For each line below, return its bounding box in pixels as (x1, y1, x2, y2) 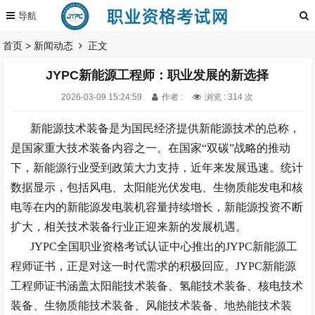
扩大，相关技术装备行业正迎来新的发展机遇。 (11, 221, 247, 233)
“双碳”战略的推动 (202, 142, 291, 154)
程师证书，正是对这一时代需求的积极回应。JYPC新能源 (11, 260, 297, 272)
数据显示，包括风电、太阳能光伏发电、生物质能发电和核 (11, 181, 304, 193)
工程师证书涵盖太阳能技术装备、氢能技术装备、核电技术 (11, 280, 304, 292)
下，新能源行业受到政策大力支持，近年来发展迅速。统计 (11, 162, 304, 174)
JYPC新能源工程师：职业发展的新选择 (46, 68, 269, 82)
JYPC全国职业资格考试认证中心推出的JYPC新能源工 (30, 240, 298, 252)
